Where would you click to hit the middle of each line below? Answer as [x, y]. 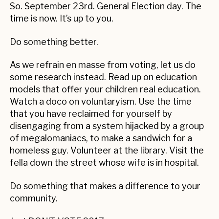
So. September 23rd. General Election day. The [106, 6]
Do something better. [54, 42]
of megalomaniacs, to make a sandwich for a [101, 138]
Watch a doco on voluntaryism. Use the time [101, 102]
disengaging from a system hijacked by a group [107, 126]
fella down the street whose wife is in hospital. [104, 163]
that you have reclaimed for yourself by [91, 114]
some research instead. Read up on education [103, 77]
